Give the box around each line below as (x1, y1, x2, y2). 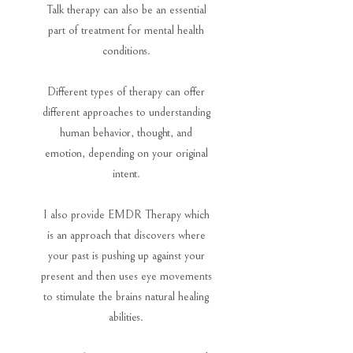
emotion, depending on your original (44, 147, 208, 160)
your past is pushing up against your (47, 249, 205, 262)
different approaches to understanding (42, 106, 210, 119)
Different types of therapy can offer (47, 85, 205, 98)
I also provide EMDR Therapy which (43, 208, 210, 221)
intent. (112, 167, 140, 180)
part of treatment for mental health (48, 24, 204, 37)
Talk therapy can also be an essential (46, 3, 206, 17)
